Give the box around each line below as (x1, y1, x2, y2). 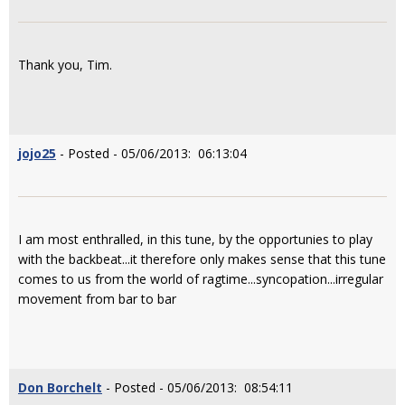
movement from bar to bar (18, 290, 176, 307)
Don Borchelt (18, 379, 102, 396)
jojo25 (18, 145, 56, 162)
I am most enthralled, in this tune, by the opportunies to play (18, 231, 372, 248)
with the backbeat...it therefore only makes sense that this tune (18, 250, 386, 268)
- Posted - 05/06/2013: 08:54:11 (102, 379, 293, 396)
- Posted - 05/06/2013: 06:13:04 (56, 145, 247, 162)
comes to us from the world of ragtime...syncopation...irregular (18, 270, 383, 287)
